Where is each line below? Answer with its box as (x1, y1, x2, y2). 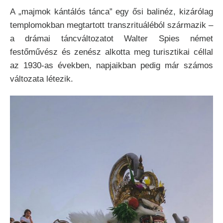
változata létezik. (10, 74, 73, 84)
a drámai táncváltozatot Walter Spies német (10, 34, 213, 44)
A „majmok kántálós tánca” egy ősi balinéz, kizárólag (10, 7, 213, 17)
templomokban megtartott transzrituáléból (10, 20, 165, 30)
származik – (167, 20, 213, 30)
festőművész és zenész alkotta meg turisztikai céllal (10, 47, 213, 57)
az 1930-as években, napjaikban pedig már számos (10, 61, 213, 71)
